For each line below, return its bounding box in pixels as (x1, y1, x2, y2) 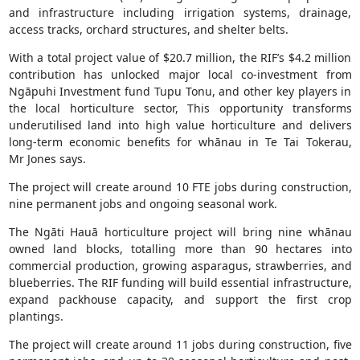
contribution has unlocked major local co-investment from (8, 67, 352, 83)
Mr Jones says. (8, 151, 86, 167)
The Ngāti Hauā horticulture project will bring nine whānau (8, 224, 352, 240)
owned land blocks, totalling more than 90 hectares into (8, 241, 352, 257)
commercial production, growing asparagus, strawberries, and (8, 258, 352, 274)
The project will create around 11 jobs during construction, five (8, 337, 352, 353)
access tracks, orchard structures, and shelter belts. (8, 22, 288, 38)
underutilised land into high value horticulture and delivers (8, 117, 352, 133)
